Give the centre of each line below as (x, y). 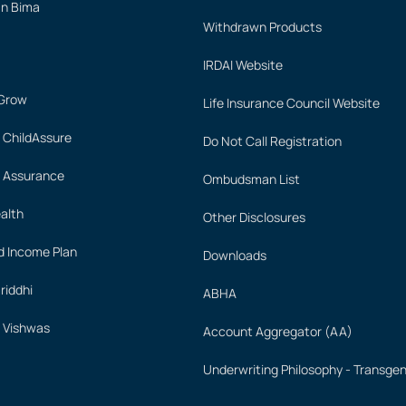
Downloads (235, 255)
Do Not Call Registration (272, 141)
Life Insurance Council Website (291, 103)
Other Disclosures (254, 217)
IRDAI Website (243, 65)
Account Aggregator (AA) (278, 331)
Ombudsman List (251, 179)
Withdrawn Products (262, 27)
